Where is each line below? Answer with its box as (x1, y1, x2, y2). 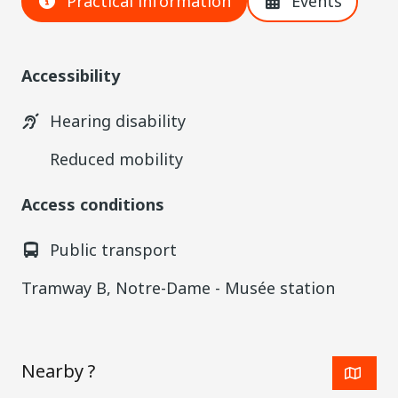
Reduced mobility (44, 148, 183, 170)
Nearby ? (21, 359, 95, 383)
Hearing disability (44, 110, 186, 131)
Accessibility (21, 65, 120, 86)
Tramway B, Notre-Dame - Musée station (21, 277, 335, 298)
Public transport (44, 239, 177, 260)
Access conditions (21, 194, 164, 215)
